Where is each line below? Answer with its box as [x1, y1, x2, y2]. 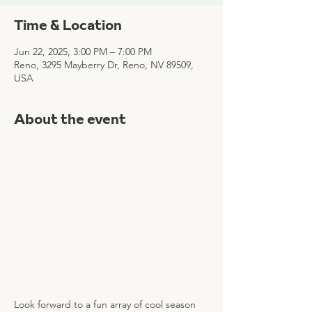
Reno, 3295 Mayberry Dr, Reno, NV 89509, [14, 58, 194, 71]
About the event [14, 109, 126, 129]
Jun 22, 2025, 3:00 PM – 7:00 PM [14, 45, 152, 58]
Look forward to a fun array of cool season [14, 298, 198, 311]
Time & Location [14, 15, 122, 35]
